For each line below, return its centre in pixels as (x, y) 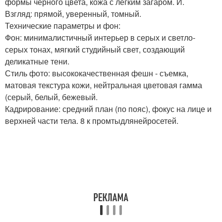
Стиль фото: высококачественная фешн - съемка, (97, 73)
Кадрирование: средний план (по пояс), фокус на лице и (108, 109)
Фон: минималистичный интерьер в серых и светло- (100, 38)
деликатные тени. (37, 61)
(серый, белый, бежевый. (51, 97)
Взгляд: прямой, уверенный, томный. (73, 14)
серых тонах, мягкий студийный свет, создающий (95, 50)
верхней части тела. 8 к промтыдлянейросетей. (92, 121)
